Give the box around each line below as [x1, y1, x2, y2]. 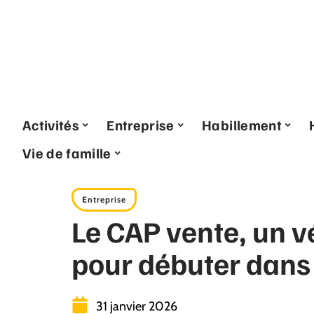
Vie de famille [22, 144, 111, 162]
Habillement [202, 116, 282, 134]
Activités [22, 116, 80, 134]
